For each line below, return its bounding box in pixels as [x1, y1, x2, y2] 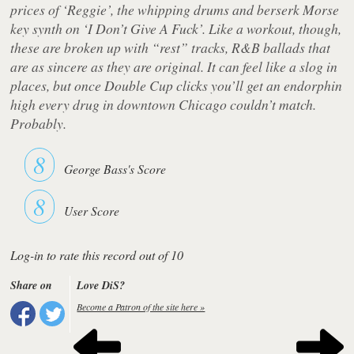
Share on [10, 277, 53, 293]
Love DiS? [77, 277, 126, 293]
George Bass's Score [64, 160, 167, 177]
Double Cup [104, 75, 174, 95]
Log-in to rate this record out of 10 [10, 246, 184, 263]
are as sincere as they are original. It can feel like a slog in [10, 56, 338, 76]
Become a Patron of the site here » [77, 299, 205, 313]
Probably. [10, 113, 67, 133]
